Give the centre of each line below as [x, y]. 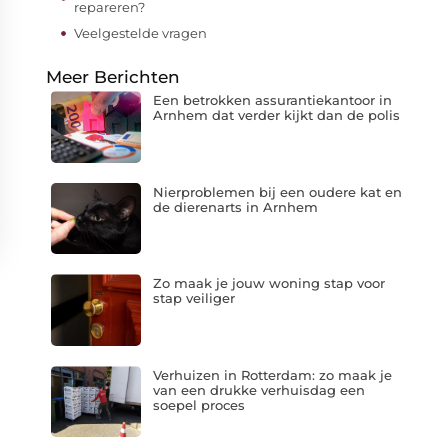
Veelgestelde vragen [140, 32]
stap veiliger [193, 298]
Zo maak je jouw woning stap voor [268, 283]
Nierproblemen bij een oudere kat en [277, 191]
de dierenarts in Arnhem [235, 206]
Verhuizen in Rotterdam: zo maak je [272, 374]
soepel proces [198, 404]
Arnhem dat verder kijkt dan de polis [276, 115]
